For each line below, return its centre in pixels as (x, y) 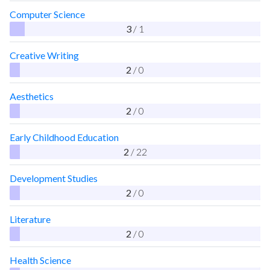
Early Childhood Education (64, 137)
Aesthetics (32, 96)
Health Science (40, 260)
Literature (30, 219)
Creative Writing (44, 55)
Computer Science (47, 14)
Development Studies (54, 178)
